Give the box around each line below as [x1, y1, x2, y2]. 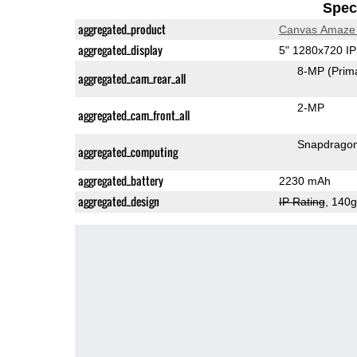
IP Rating [278, 194, 325, 208]
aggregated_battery [77, 171, 163, 189]
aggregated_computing [77, 143, 178, 160]
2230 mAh [278, 174, 331, 187]
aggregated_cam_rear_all [77, 69, 186, 87]
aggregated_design [77, 192, 159, 210]
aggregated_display [77, 41, 163, 58]
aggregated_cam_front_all [77, 106, 190, 124]
